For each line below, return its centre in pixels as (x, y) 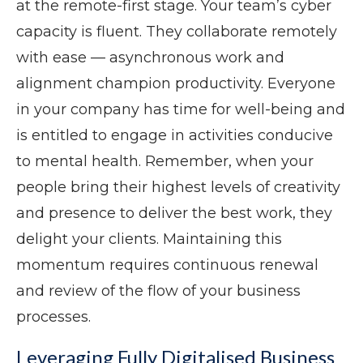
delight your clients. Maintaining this (149, 239)
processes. (53, 317)
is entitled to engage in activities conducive (175, 136)
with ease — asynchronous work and (150, 58)
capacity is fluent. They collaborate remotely (177, 32)
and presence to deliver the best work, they (174, 214)
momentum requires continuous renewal (167, 265)
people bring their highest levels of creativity (178, 188)
